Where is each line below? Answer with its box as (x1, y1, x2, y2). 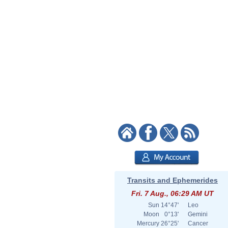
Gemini (188, 211, 208, 218)
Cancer (188, 220, 208, 227)
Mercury (137, 220, 159, 227)
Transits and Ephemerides (127, 176, 218, 184)
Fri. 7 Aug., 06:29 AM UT (131, 189, 214, 197)
